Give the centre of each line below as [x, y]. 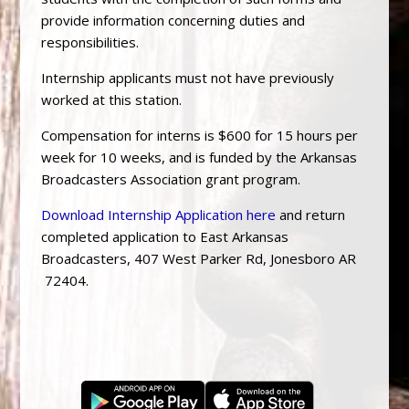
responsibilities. [89, 42]
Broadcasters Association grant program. [170, 179]
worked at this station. [111, 100]
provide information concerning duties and [173, 21]
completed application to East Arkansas [164, 237]
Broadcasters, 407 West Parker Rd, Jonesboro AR [198, 259]
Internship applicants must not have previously [187, 78]
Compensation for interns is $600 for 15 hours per [199, 136]
